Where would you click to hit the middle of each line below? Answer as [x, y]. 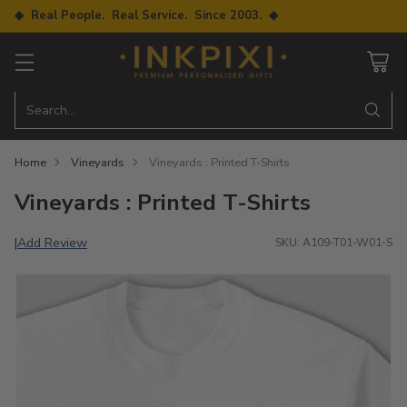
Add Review [52, 242]
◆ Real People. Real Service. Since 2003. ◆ [146, 15]
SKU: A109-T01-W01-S [334, 243]
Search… [51, 109]
